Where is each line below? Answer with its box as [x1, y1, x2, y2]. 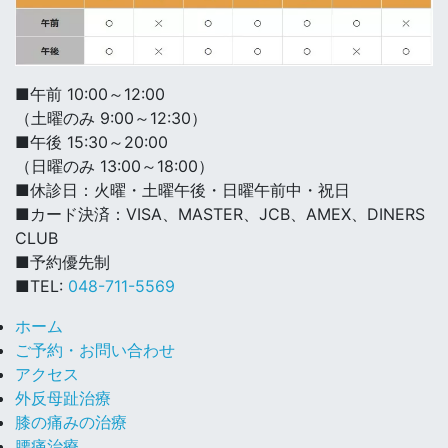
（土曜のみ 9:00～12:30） [15, 107, 207, 128]
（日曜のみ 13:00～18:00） [15, 155, 214, 176]
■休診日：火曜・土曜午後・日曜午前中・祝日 [15, 179, 350, 200]
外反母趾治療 [15, 387, 111, 408]
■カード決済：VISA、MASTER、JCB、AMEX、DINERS [15, 203, 425, 224]
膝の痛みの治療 [15, 411, 127, 432]
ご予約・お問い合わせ [15, 339, 175, 360]
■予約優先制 [15, 251, 110, 272]
